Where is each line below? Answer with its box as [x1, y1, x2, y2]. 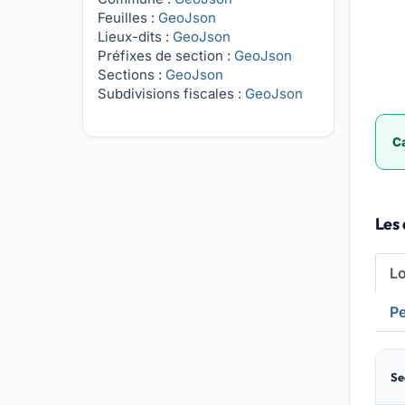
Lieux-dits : [98, 28, 174, 45]
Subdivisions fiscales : [98, 85, 246, 102]
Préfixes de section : [98, 47, 235, 64]
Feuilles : [98, 9, 159, 26]
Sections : [98, 66, 166, 83]
